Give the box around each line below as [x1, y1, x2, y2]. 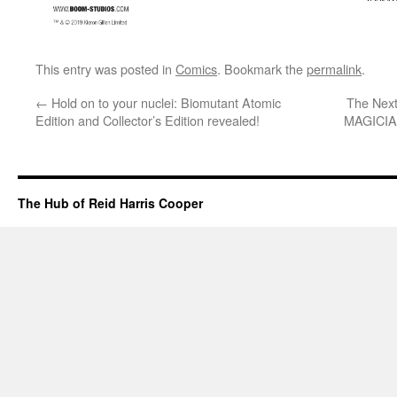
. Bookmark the [217, 59, 307, 78]
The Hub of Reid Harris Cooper [18, 194, 203, 212]
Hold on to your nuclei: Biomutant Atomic [48, 93, 281, 112]
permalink [307, 59, 362, 78]
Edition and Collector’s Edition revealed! [35, 111, 260, 129]
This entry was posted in [35, 59, 175, 78]
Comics [175, 59, 217, 78]
